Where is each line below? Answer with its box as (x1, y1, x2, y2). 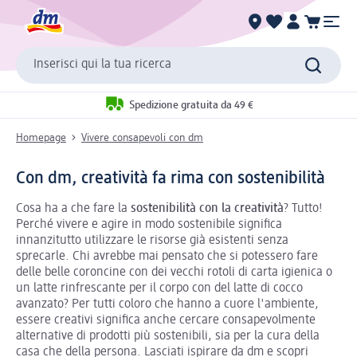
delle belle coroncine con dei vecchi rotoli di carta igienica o (16, 265, 332, 279)
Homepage (16, 131, 66, 143)
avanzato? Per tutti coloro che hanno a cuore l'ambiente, (16, 297, 319, 311)
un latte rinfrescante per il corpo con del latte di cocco (16, 281, 303, 295)
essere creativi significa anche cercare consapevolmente (16, 313, 316, 327)
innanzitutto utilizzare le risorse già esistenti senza (16, 233, 288, 247)
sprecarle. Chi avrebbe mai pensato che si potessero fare (16, 249, 318, 263)
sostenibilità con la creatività (131, 202, 284, 215)
